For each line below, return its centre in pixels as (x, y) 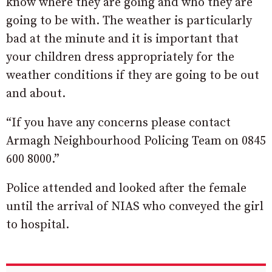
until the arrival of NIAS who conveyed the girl (135, 207)
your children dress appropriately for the (120, 57)
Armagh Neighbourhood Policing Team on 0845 (136, 141)
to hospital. (38, 225)
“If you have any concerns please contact (118, 123)
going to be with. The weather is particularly (129, 21)
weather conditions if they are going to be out (133, 76)
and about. (36, 94)
